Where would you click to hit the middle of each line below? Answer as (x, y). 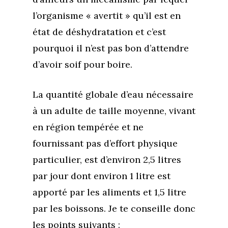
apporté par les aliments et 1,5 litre (109, 192)
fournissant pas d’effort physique (105, 143)
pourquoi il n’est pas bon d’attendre (111, 48)
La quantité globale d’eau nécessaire (113, 94)
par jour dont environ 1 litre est (102, 176)
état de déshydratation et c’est (99, 32)
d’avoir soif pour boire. (82, 64)
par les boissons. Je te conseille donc (114, 208)
